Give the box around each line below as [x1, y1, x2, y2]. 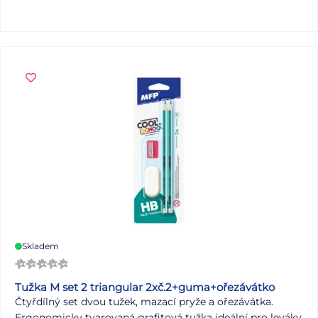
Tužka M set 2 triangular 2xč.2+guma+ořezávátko [15, 280, 275, 295]
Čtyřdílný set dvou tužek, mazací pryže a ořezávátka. [15, 295, 273, 309]
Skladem [22, 241, 59, 252]
